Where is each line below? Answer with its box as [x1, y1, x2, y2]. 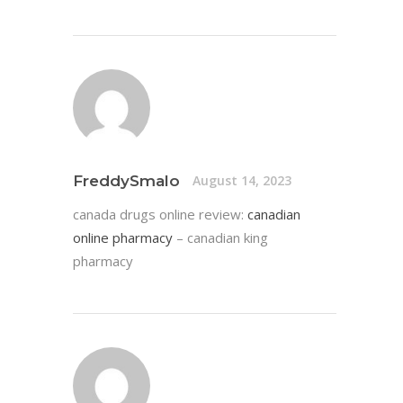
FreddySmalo [73, 171, 180, 190]
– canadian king [173, 228, 268, 246]
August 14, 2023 [193, 172, 291, 190]
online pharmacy [73, 228, 173, 246]
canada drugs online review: [73, 204, 247, 223]
